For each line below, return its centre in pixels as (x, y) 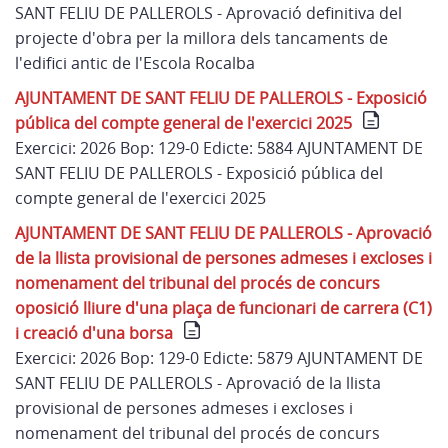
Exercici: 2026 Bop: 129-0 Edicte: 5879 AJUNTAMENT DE (219, 358)
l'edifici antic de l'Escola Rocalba (135, 63)
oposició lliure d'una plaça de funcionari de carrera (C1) (223, 308)
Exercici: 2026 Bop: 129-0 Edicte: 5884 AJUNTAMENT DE (219, 148)
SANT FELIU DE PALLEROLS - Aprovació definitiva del (208, 13)
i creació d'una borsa (94, 333)
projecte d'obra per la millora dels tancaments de (201, 38)
